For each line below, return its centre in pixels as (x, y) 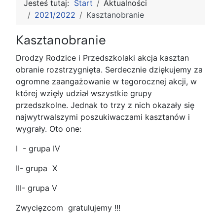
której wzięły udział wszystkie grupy (84, 93)
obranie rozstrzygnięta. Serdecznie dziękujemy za (109, 70)
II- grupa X (37, 168)
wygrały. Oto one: (49, 129)
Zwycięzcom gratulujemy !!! (68, 208)
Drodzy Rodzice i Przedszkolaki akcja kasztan (102, 58)
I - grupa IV (38, 148)
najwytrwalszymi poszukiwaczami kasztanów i (103, 117)
